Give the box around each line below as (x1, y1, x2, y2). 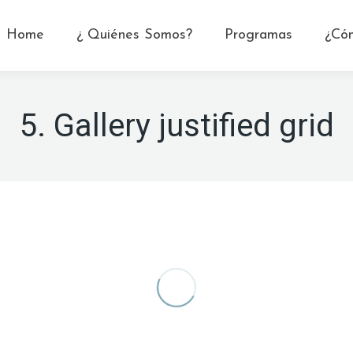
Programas (225, 28, 292, 43)
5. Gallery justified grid (19, 107, 334, 144)
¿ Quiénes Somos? (76, 28, 192, 43)
